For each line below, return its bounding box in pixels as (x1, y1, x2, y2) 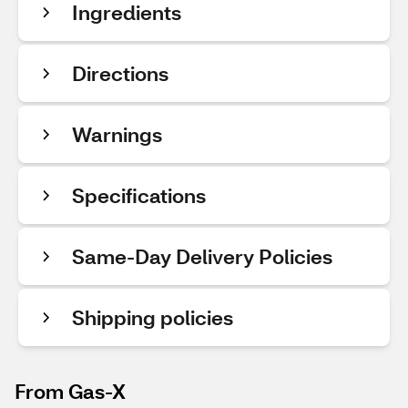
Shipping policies (72, 304, 233, 331)
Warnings (72, 121, 162, 148)
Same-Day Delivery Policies (72, 243, 332, 270)
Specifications (72, 182, 206, 209)
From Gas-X (15, 378, 126, 404)
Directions (72, 60, 168, 87)
